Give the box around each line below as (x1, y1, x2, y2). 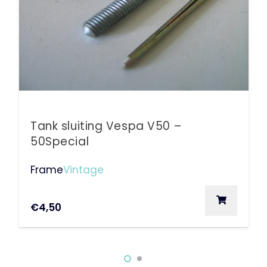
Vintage (63, 162, 104, 177)
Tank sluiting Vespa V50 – (30, 118, 182, 135)
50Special (30, 133, 89, 150)
